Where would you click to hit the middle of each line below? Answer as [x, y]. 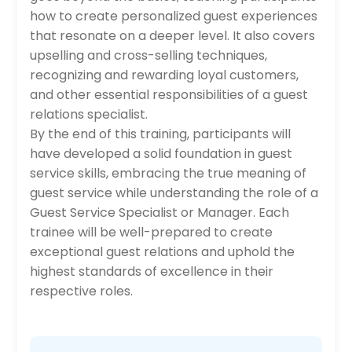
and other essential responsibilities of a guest [169, 95]
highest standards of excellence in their [152, 271]
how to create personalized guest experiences [174, 16]
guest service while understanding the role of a [174, 193]
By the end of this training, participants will [161, 134]
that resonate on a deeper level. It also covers [173, 36]
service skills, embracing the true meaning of [169, 173]
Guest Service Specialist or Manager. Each [160, 213]
